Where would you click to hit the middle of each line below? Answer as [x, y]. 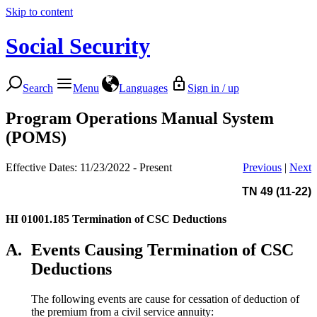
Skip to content [39, 12]
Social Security [78, 46]
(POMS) [36, 137]
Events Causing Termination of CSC [162, 249]
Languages [143, 88]
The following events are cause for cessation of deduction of [165, 299]
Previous [262, 167]
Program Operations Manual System [140, 118]
